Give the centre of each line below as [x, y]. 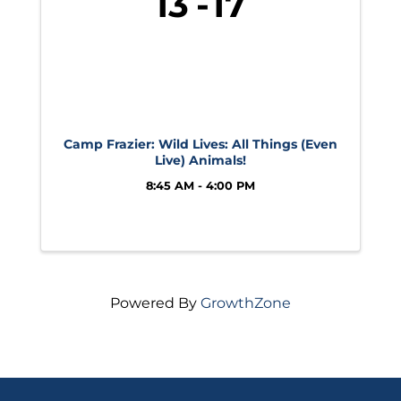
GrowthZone [246, 303]
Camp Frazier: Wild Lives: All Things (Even [200, 144]
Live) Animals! [200, 160]
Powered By [155, 303]
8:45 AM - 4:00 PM [200, 186]
